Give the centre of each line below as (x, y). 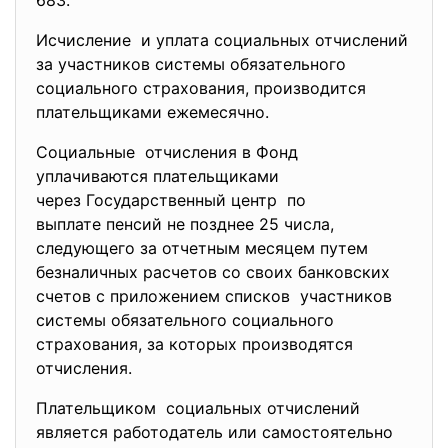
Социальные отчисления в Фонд (167, 152)
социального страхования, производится (201, 88)
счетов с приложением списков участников (214, 296)
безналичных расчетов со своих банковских (213, 272)
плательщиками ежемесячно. (152, 112)
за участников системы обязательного (193, 64)
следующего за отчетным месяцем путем (204, 248)
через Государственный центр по (171, 200)
